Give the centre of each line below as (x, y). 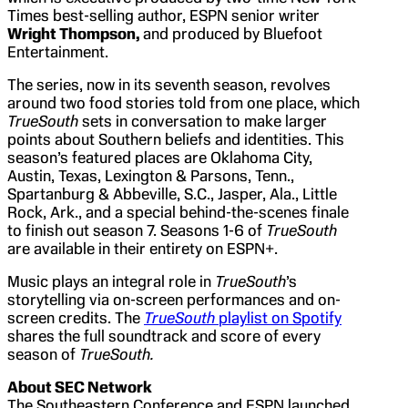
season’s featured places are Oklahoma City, (160, 157)
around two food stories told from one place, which (184, 102)
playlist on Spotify (280, 317)
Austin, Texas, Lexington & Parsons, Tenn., (151, 175)
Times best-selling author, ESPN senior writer (163, 15)
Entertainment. (58, 51)
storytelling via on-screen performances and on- (174, 299)
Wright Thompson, (75, 33)
